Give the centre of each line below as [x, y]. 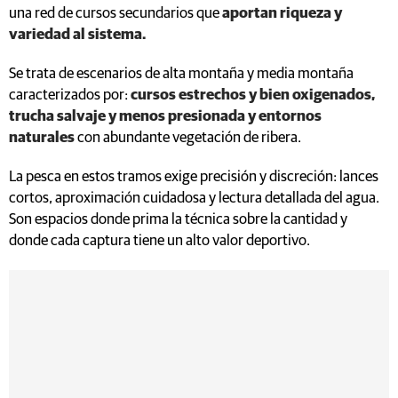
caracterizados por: [68, 95]
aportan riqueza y [281, 13]
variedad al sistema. [77, 35]
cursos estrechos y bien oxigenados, [251, 95]
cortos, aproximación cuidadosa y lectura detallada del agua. [194, 198]
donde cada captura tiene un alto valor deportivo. [159, 241]
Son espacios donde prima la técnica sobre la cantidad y [178, 219]
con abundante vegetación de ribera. [189, 138]
